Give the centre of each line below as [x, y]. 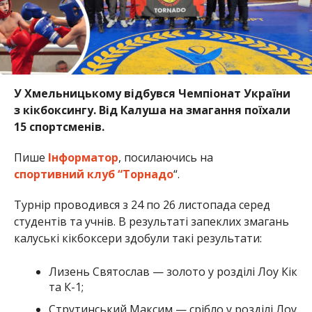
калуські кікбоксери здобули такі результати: [138, 238]
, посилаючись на [165, 157]
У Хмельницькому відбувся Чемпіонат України [152, 93]
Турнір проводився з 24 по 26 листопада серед [142, 204]
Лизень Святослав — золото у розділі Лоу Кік [173, 271]
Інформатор [83, 157]
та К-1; [66, 287]
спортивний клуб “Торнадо [93, 174]
